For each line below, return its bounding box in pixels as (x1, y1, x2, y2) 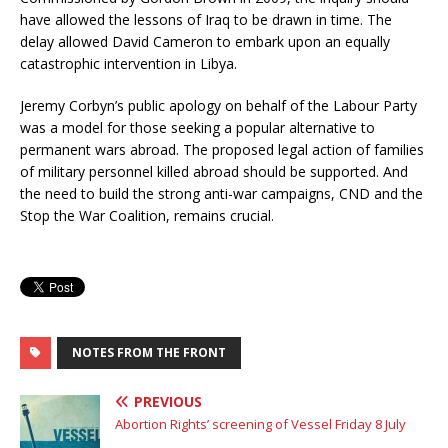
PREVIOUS (134, 392, 202, 412)
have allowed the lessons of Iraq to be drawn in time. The (20, 10, 392, 30)
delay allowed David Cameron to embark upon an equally (20, 32, 390, 52)
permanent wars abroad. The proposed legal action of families (20, 140, 424, 160)
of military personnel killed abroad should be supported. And (20, 162, 408, 182)
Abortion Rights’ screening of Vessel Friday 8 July (115, 415, 406, 434)
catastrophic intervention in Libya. (20, 54, 237, 74)
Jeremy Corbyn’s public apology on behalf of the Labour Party (20, 96, 417, 116)
